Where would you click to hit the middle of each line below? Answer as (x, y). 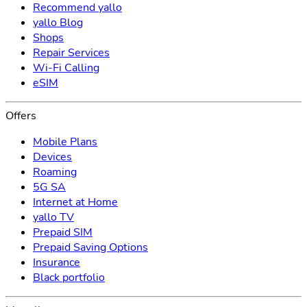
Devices (52, 157)
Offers (21, 116)
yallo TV (53, 218)
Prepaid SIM (63, 233)
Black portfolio (69, 278)
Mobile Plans (65, 142)
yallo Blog (58, 23)
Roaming (55, 172)
